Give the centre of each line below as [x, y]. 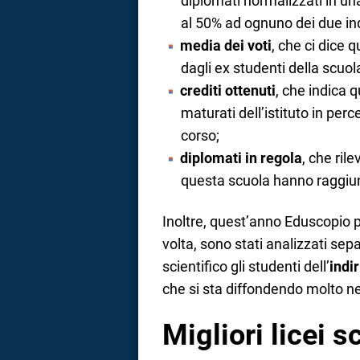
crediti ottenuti [227, 91]
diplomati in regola [241, 158]
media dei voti [225, 46]
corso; [200, 136]
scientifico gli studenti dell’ [246, 266]
